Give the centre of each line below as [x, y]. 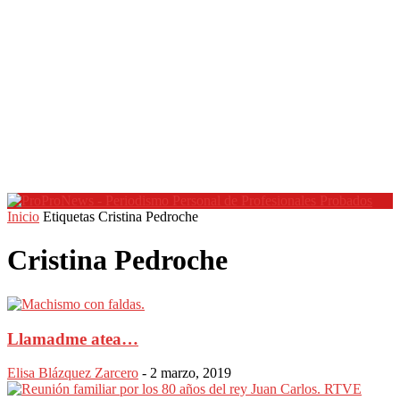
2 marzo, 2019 [191, 373]
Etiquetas [69, 217]
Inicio [23, 217]
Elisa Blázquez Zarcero [73, 373]
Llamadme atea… [73, 338]
